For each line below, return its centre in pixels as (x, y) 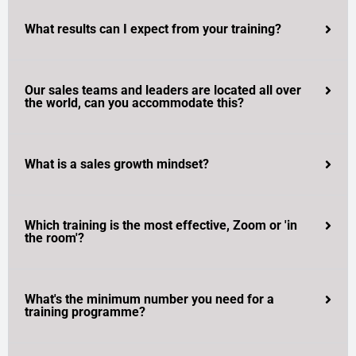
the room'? (54, 238)
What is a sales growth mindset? (117, 164)
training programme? (85, 312)
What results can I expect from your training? (153, 29)
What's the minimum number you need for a (149, 300)
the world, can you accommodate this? (134, 103)
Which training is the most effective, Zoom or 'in (161, 226)
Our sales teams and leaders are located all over (163, 91)
